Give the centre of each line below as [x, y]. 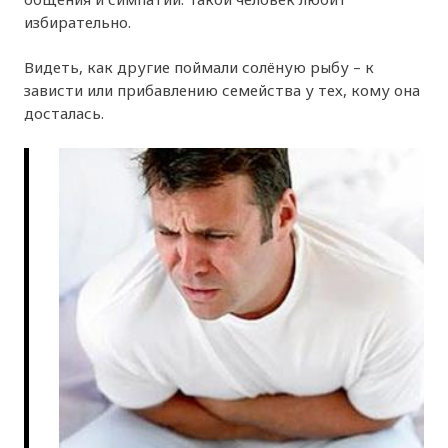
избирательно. [78, 21]
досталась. [64, 113]
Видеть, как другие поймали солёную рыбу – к [199, 67]
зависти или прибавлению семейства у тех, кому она [222, 90]
